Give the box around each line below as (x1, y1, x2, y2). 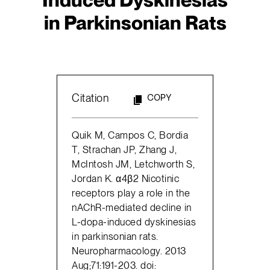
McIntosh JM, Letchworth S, (72, 157, 195, 170)
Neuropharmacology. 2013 (72, 244, 186, 257)
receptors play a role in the (72, 186, 190, 199)
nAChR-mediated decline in (72, 201, 192, 213)
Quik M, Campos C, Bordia (72, 128, 189, 141)
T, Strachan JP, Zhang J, (72, 143, 177, 155)
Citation (72, 92, 110, 105)
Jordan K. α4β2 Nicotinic (72, 172, 180, 184)
